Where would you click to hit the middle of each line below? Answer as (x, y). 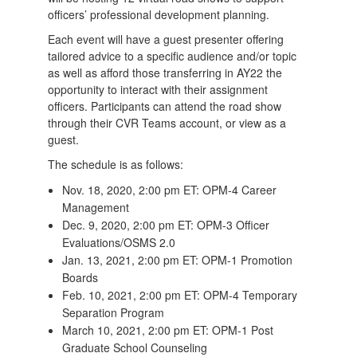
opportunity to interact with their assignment (158, 89)
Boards (80, 277)
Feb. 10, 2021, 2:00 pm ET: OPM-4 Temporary (180, 295)
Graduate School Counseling (135, 347)
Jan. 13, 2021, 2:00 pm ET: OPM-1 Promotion (178, 260)
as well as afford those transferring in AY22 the (165, 73)
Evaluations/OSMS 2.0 (119, 242)
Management (96, 207)
